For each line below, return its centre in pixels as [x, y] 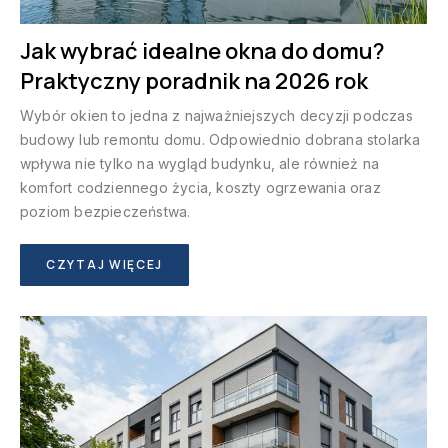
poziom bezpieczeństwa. [105, 211]
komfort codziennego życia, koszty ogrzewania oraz [200, 187]
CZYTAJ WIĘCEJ [105, 264]
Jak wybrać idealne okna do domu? [202, 50]
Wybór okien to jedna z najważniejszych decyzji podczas [216, 115]
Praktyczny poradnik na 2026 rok [194, 80]
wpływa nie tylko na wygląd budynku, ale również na [200, 163]
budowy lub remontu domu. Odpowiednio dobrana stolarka [220, 139]
